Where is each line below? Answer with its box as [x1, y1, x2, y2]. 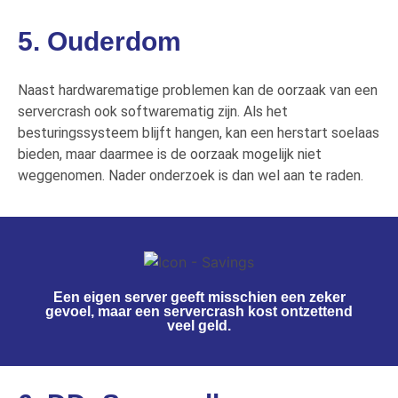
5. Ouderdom [18, 26, 181, 56]
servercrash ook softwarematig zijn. [18, 102, 243, 120]
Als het [243, 102, 288, 120]
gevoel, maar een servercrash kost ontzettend [45, 303, 353, 319]
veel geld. [167, 317, 231, 333]
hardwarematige [59, 81, 159, 99]
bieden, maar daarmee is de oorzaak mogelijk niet [18, 145, 322, 163]
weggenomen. [18, 166, 108, 184]
